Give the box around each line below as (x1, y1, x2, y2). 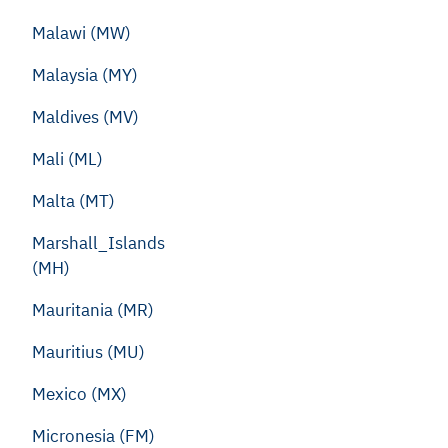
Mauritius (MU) (32, 341, 145, 363)
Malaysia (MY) (32, 64, 138, 86)
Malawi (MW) (32, 22, 131, 44)
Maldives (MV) (32, 106, 139, 128)
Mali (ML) (32, 148, 103, 170)
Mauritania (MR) (32, 299, 154, 321)
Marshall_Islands (32, 232, 165, 254)
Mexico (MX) (32, 383, 127, 405)
